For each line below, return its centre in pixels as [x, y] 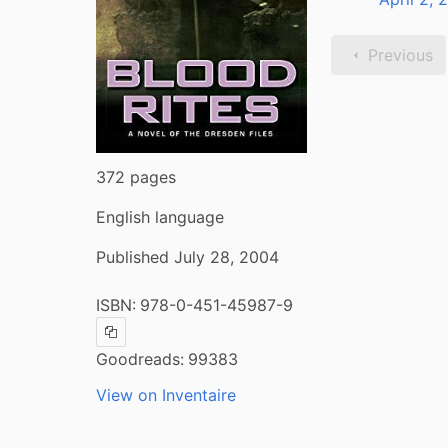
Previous [401, 54]
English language [160, 217]
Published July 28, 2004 [187, 257]
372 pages [136, 177]
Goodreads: [140, 359]
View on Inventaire [166, 395]
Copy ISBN [140, 338]
